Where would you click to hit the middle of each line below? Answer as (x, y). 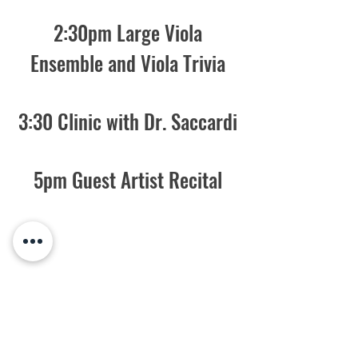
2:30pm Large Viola (128, 32)
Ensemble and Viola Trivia (128, 63)
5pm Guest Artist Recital (128, 179)
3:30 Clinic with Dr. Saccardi (128, 121)
